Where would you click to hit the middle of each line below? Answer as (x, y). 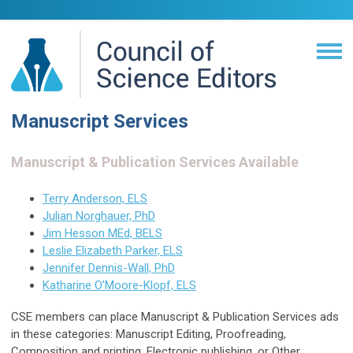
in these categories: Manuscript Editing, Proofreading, (149, 334)
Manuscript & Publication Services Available (155, 162)
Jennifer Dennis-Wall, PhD (109, 268)
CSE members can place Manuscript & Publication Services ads (175, 317)
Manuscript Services (100, 121)
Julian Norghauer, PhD (99, 216)
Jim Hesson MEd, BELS (102, 233)
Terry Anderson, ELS (95, 199)
